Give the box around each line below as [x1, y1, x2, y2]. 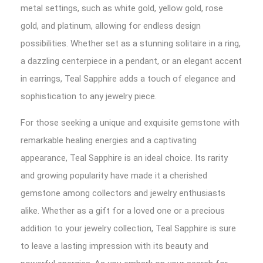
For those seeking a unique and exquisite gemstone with [21, 117, 240, 128]
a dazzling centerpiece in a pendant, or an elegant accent [21, 56, 242, 66]
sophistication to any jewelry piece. [21, 91, 157, 102]
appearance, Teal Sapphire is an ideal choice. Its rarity [21, 153, 228, 163]
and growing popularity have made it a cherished [21, 170, 207, 181]
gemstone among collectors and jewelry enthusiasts [21, 188, 225, 198]
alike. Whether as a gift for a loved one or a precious [21, 205, 225, 216]
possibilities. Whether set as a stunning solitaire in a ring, [21, 38, 241, 49]
